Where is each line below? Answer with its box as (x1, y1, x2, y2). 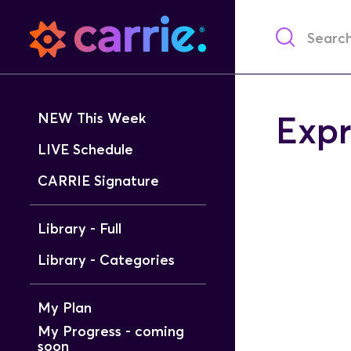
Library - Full (37, 222, 121, 237)
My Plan (37, 301, 92, 316)
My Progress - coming (37, 325, 184, 339)
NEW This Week (37, 111, 146, 126)
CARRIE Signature (37, 174, 159, 189)
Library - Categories (37, 253, 175, 268)
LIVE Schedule (37, 143, 133, 157)
